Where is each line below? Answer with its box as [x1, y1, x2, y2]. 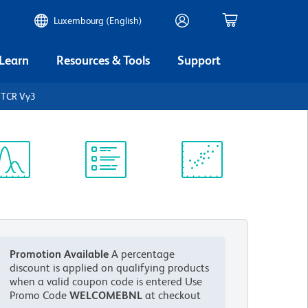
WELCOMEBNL [69, 289, 143, 302]
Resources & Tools [56, 52, 150, 67]
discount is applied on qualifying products [10, 261, 210, 274]
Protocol [84, 183, 125, 196]
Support [177, 52, 221, 67]
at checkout [142, 289, 201, 302]
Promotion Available [10, 247, 109, 261]
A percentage [111, 247, 175, 261]
